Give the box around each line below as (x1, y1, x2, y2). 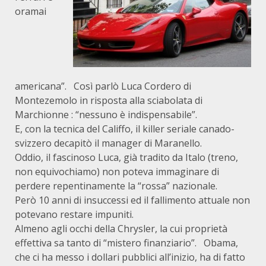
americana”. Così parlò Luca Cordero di (15, 80, 191, 93)
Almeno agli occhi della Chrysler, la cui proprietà (15, 222, 227, 235)
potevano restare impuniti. (15, 208, 134, 221)
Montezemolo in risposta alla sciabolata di (15, 94, 202, 107)
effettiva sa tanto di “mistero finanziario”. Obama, (15, 236, 238, 249)
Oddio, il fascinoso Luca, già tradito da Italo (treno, (15, 151, 238, 164)
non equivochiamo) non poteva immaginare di (15, 165, 219, 178)
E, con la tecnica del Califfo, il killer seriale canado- (15, 122, 235, 135)
